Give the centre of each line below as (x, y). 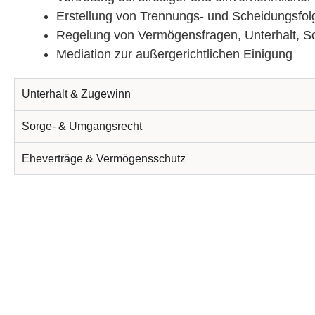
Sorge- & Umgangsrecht (82, 126)
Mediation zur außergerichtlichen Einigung (174, 54)
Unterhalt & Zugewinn (76, 94)
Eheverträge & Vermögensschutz (104, 158)
